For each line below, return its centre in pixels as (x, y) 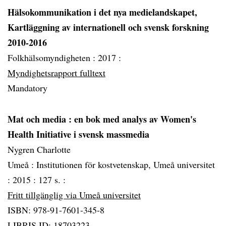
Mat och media (38, 119)
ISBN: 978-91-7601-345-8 (56, 210)
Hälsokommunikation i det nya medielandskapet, (102, 12)
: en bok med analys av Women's (132, 119)
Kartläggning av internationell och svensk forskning (108, 27)
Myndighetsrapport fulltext (56, 73)
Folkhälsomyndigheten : (53, 58)
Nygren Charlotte (39, 149)
